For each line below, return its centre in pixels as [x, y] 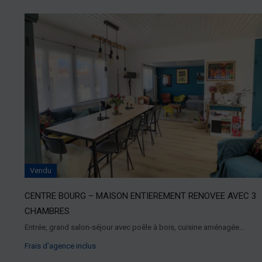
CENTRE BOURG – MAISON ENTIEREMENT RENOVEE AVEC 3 [140, 196]
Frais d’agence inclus [60, 246]
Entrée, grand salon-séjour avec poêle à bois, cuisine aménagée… [135, 227]
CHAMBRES [47, 211]
